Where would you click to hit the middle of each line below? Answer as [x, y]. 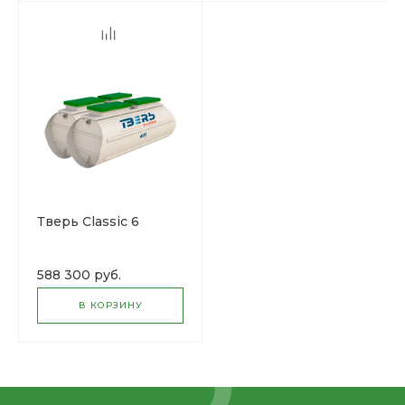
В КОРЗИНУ [110, 305]
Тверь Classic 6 [88, 221]
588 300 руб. [79, 275]
